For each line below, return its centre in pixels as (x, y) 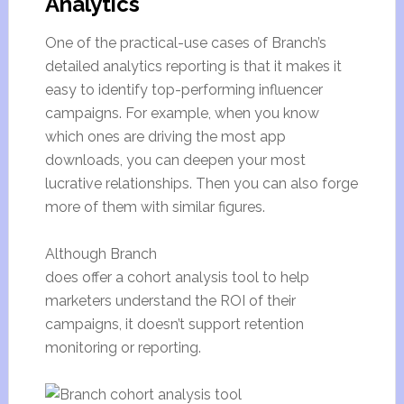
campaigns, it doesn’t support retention (174, 324)
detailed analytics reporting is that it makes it (193, 66)
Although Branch (101, 254)
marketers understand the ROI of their (170, 301)
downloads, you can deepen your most (175, 160)
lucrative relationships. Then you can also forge (201, 184)
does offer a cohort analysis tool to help (177, 277)
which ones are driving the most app (165, 137)
